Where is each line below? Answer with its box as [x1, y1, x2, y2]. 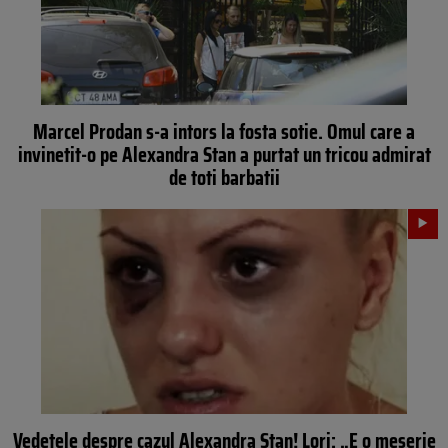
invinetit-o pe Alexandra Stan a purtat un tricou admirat [17, 137, 431, 171]
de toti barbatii [168, 160, 280, 194]
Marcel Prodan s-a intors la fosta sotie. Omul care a [33, 114, 415, 148]
